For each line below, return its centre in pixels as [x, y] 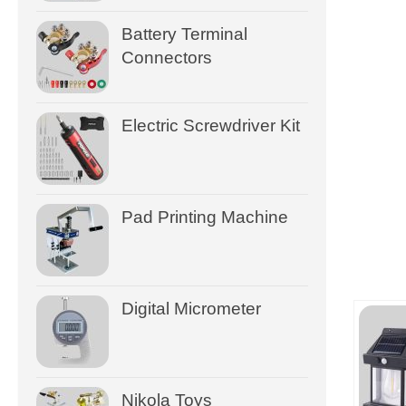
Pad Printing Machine [205, 217]
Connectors [167, 57]
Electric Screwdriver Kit [211, 125]
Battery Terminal [184, 34]
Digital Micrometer [191, 308]
